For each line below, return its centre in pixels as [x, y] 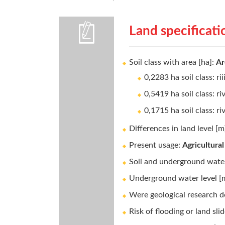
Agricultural [203, 145]
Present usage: [156, 145]
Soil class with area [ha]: [173, 62]
